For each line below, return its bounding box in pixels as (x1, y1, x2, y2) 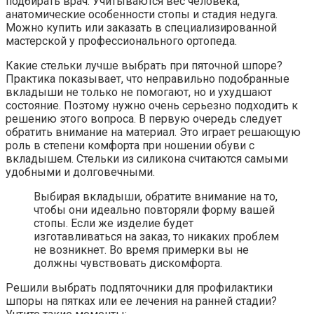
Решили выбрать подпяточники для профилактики (6, 281, 273, 295)
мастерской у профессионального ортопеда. (6, 34, 237, 48)
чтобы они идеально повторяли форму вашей (34, 203, 275, 217)
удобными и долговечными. (6, 165, 155, 179)
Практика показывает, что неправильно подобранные (6, 72, 289, 86)
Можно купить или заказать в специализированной (6, 21, 277, 35)
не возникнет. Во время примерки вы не (34, 243, 249, 257)
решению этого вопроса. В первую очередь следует (6, 112, 282, 126)
